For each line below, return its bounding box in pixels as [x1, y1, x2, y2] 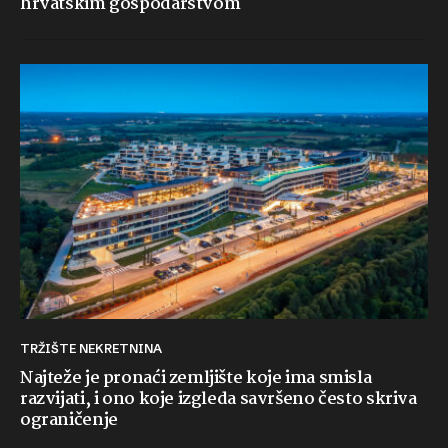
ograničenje [20, 407, 118, 434]
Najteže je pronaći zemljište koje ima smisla [20, 365, 372, 392]
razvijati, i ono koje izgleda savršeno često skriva [20, 386, 417, 413]
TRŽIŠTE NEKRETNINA [30, 341, 162, 356]
